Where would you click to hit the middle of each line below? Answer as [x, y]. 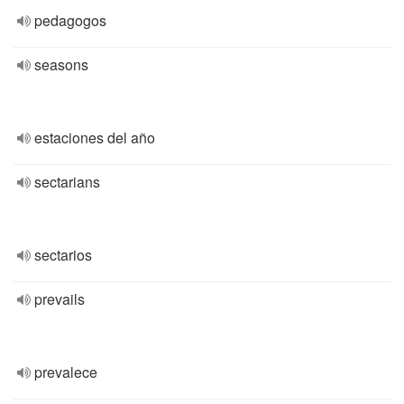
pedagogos [70, 20]
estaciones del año [95, 138]
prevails [60, 299]
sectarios [63, 255]
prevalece [66, 372]
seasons [61, 64]
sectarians [67, 182]
